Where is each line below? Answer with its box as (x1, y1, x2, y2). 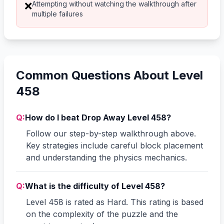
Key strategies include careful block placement (26, 140, 203, 150)
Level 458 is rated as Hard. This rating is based (26, 196, 203, 207)
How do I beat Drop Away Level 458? (25, 112, 171, 122)
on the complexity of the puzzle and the (26, 208, 178, 219)
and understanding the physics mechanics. (26, 152, 187, 162)
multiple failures (32, 9, 83, 18)
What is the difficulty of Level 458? (25, 180, 165, 191)
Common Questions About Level (16, 67, 203, 82)
